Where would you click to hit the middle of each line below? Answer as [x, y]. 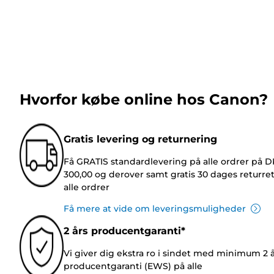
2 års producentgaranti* [124, 231]
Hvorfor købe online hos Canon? [144, 99]
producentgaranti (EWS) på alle [133, 266]
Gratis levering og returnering [140, 139]
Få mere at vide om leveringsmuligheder [155, 208]
